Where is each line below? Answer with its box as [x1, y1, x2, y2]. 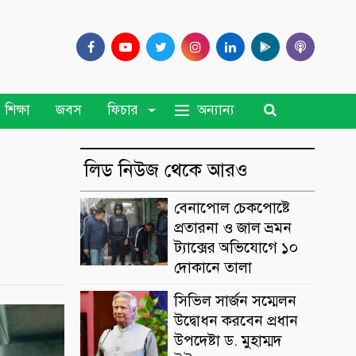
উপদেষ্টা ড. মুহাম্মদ [174, 331, 282, 350]
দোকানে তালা [174, 258, 252, 277]
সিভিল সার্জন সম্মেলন [174, 292, 296, 311]
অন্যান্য [196, 101, 234, 118]
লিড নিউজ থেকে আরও [84, 158, 248, 183]
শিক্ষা [5, 102, 31, 119]
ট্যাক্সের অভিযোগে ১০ [174, 238, 298, 257]
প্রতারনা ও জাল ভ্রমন [174, 219, 292, 238]
